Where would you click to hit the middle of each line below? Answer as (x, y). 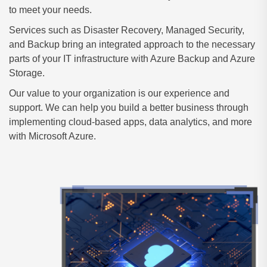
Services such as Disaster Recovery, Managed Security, (127, 30)
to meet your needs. (50, 10)
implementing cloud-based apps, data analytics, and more (131, 122)
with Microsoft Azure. (52, 136)
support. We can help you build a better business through (129, 108)
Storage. (27, 73)
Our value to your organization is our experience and (119, 93)
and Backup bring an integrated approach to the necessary (132, 44)
